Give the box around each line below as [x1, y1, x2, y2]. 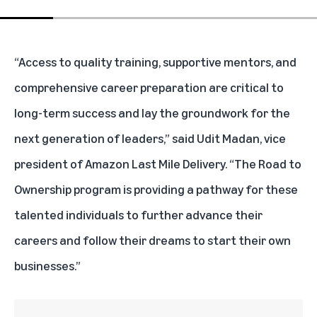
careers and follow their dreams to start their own [14, 232, 291, 248]
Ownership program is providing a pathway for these [14, 181, 298, 197]
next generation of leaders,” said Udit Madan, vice [14, 130, 286, 146]
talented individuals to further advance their [14, 207, 263, 223]
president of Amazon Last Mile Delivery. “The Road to [14, 156, 301, 172]
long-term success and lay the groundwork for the [14, 105, 290, 121]
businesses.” [14, 258, 81, 274]
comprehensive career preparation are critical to [14, 79, 284, 96]
